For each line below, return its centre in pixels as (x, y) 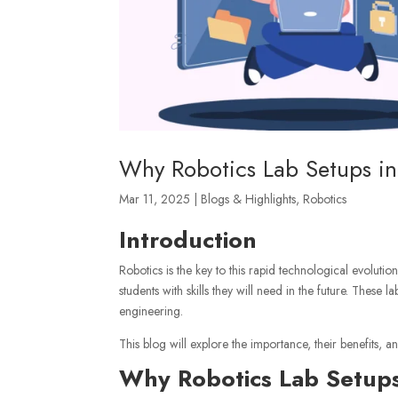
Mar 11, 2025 (155, 199)
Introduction (188, 239)
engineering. (151, 310)
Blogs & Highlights (249, 199)
